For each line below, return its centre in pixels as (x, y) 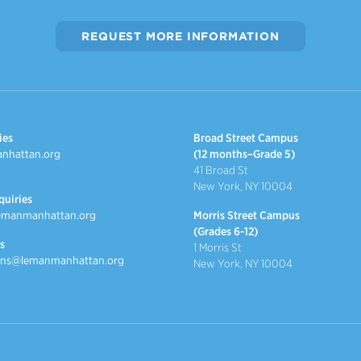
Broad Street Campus (246, 137)
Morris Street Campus (247, 215)
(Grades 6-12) (226, 231)
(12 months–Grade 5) (244, 154)
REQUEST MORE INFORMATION (180, 36)
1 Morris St (218, 247)
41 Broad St (221, 170)
